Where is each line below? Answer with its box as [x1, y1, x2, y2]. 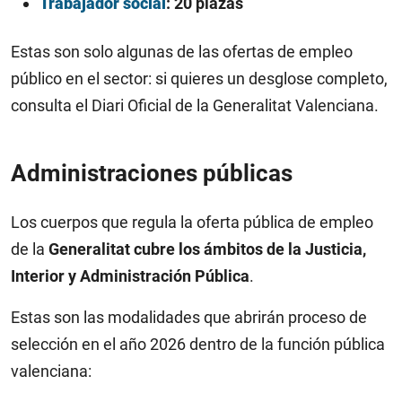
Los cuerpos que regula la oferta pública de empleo [11, 213, 373, 232]
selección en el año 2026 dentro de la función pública [11, 335, 385, 354]
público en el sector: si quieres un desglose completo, [11, 69, 388, 88]
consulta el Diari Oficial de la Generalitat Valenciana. [11, 96, 379, 115]
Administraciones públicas [11, 160, 293, 187]
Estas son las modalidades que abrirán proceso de [11, 308, 367, 327]
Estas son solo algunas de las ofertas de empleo [11, 42, 353, 61]
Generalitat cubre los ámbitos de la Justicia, [48, 240, 366, 258]
